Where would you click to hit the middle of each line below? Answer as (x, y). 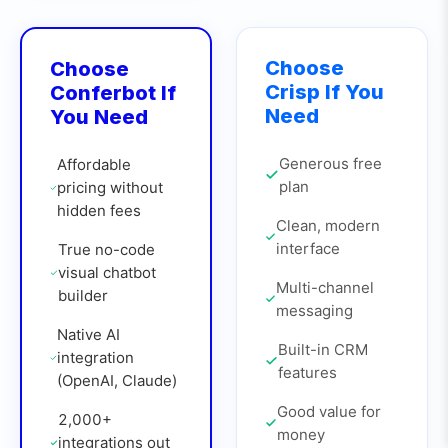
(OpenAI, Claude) (117, 380)
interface (308, 248)
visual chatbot (106, 272)
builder (82, 295)
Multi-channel (325, 287)
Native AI (89, 334)
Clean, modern (328, 225)
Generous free (331, 163)
